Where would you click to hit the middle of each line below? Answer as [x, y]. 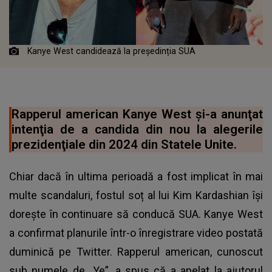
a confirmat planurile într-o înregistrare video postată [136, 233]
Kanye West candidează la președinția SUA [111, 51]
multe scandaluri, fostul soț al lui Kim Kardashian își [136, 195]
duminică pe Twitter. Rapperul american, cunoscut [136, 252]
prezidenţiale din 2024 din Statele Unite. [124, 145]
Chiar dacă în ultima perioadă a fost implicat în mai [136, 177]
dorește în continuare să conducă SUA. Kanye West [136, 214]
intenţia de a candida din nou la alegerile [137, 130]
